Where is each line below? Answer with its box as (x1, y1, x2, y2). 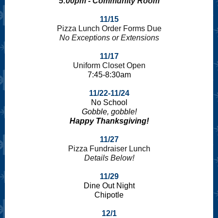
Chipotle (94, 191, 124, 199)
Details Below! (84, 154, 134, 162)
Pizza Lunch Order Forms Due (56, 24, 162, 33)
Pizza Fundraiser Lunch (68, 145, 150, 153)
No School (91, 98, 127, 107)
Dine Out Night (83, 182, 135, 190)
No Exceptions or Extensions (59, 34, 159, 42)
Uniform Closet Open (73, 61, 145, 70)
